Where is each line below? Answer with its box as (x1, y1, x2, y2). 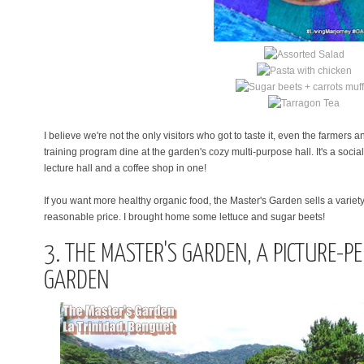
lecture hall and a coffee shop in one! (44, 162, 206, 174)
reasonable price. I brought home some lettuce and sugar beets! (44, 210, 325, 223)
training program (44, 145, 117, 158)
